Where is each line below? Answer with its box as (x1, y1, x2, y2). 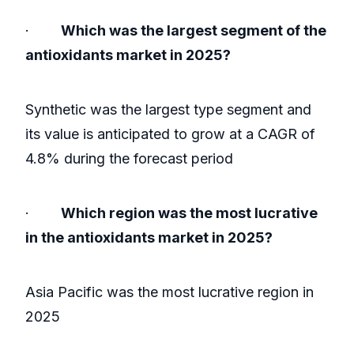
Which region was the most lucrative (61, 205, 318, 222)
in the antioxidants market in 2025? (25, 229, 273, 247)
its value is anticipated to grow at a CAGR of (25, 126, 315, 143)
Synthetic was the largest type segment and (25, 101, 311, 119)
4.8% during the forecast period (25, 150, 233, 168)
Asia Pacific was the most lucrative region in (25, 284, 314, 301)
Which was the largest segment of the (61, 22, 326, 40)
